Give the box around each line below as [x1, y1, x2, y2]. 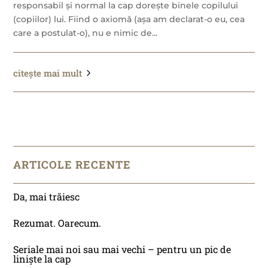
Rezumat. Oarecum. [13, 216, 102, 229]
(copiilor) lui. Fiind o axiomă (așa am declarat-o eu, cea [13, 13, 245, 25]
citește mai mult [13, 66, 83, 79]
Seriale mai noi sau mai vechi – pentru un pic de [13, 242, 232, 255]
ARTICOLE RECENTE [13, 157, 132, 172]
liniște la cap [13, 252, 71, 265]
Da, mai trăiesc [13, 190, 80, 203]
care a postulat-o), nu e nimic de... [13, 27, 158, 38]
